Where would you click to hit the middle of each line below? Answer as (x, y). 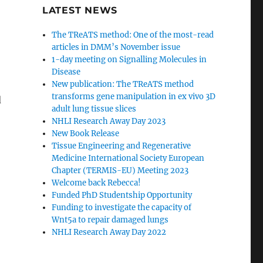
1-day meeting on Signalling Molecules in (129, 60)
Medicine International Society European (128, 159)
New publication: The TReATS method (123, 85)
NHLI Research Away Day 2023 (109, 122)
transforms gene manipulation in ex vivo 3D (134, 97)
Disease (66, 72)
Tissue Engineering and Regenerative (122, 146)
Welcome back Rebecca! (97, 183)
